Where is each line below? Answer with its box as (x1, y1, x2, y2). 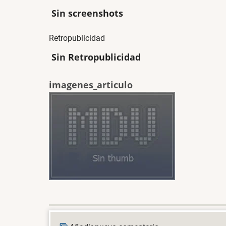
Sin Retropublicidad (51, 51, 141, 64)
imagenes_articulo (49, 78, 133, 91)
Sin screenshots (51, 7, 123, 19)
